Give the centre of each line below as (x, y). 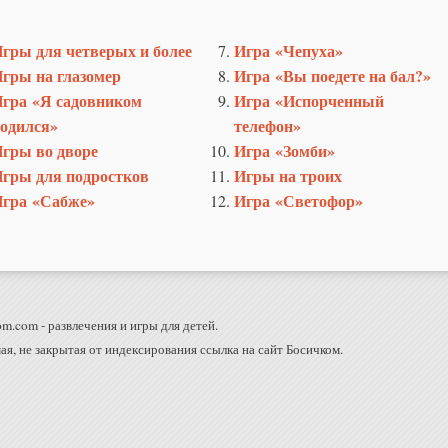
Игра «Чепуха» (288, 50)
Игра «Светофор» (298, 200)
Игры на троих (288, 175)
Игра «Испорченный (309, 100)
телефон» (267, 125)
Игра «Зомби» (284, 150)
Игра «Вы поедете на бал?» (332, 75)
